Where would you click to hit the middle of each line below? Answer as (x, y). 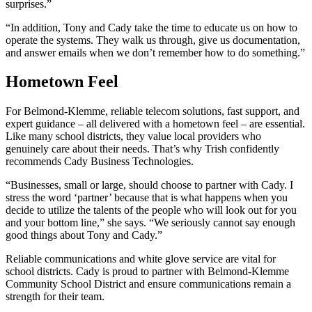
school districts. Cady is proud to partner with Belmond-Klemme (147, 272)
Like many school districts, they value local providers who (133, 136)
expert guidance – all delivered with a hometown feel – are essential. (155, 124)
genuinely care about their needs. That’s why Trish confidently (142, 149)
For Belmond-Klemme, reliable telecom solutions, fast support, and (153, 111)
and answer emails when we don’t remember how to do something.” (155, 52)
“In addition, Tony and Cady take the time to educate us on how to (151, 27)
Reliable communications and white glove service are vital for (141, 259)
